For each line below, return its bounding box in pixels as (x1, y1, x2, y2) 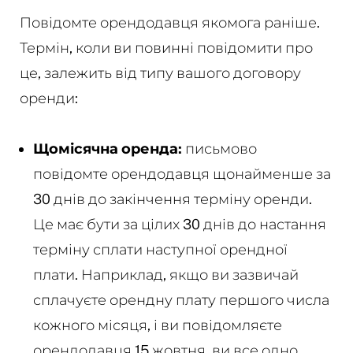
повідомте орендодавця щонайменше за (32, 165, 331, 182)
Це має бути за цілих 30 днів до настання (32, 215, 326, 232)
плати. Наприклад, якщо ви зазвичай (32, 266, 299, 283)
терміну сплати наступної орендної (32, 240, 288, 258)
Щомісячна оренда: (32, 139, 182, 157)
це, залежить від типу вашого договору (19, 64, 301, 81)
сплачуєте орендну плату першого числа (32, 291, 329, 308)
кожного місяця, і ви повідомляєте (32, 316, 282, 333)
